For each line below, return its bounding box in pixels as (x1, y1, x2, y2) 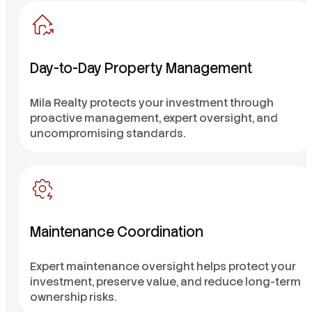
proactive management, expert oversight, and (30, 110, 278, 125)
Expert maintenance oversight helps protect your (30, 258, 296, 274)
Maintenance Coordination (30, 223, 203, 242)
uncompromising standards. (30, 125, 185, 141)
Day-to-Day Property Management (30, 58, 252, 77)
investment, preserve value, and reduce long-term (30, 274, 301, 289)
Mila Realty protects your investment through (30, 95, 274, 110)
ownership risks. (30, 289, 116, 304)
